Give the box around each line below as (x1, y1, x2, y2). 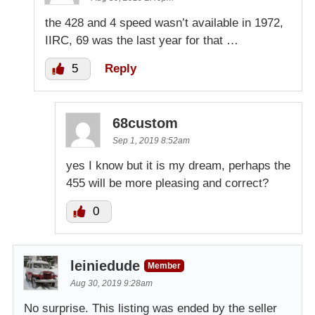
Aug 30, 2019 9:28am (70, 278, 153, 289)
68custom (112, 115, 178, 131)
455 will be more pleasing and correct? (66, 176, 269, 191)
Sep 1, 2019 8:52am (112, 136, 190, 146)
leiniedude (70, 258, 140, 274)
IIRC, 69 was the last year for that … (45, 34, 238, 48)
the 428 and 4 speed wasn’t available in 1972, (45, 16, 283, 30)
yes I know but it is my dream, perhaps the (66, 159, 290, 173)
